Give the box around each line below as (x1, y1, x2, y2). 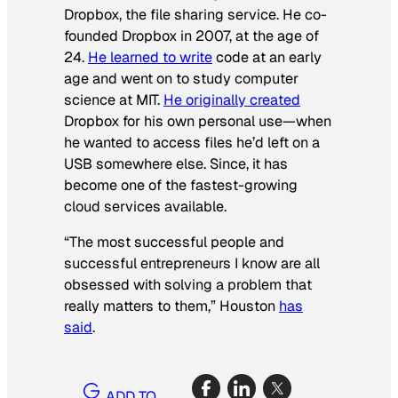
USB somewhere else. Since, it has (64, 154, 288, 173)
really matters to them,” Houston (64, 296, 279, 315)
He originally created (163, 90, 300, 109)
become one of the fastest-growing (64, 175, 298, 195)
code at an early (212, 47, 322, 67)
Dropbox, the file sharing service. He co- (64, 4, 327, 24)
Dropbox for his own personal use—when (64, 111, 331, 131)
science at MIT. (64, 90, 163, 109)
